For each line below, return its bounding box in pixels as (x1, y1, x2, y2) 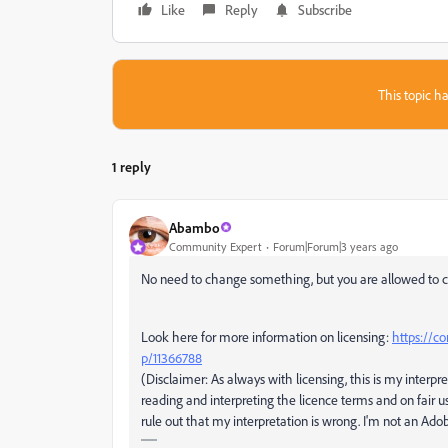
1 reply (112, 158, 151, 175)
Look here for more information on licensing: (141, 328, 392, 345)
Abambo (169, 218, 220, 236)
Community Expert (169, 238, 262, 254)
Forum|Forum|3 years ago (273, 238, 398, 254)
